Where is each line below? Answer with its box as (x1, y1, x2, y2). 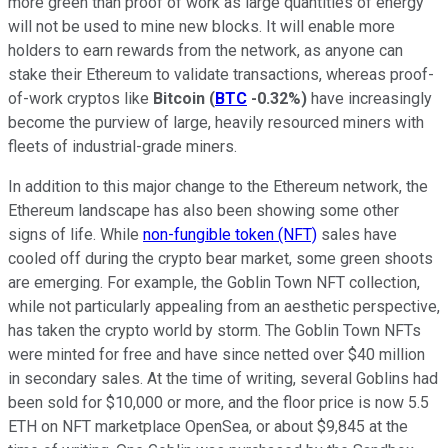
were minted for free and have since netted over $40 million (8, 344, 425, 364)
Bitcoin (153, 88, 205, 108)
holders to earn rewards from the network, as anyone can (8, 40, 403, 60)
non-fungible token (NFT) (143, 224, 317, 244)
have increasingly (307, 88, 432, 108)
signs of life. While (8, 224, 143, 244)
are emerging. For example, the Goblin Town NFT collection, (8, 272, 420, 292)
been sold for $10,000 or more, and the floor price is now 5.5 (8, 392, 429, 412)
